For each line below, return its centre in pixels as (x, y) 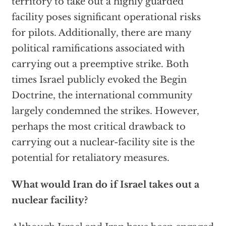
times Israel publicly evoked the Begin (99, 80)
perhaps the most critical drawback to (98, 127)
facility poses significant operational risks (106, 17)
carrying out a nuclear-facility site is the (103, 143)
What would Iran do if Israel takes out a (105, 185)
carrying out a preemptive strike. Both (100, 64)
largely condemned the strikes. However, (105, 111)
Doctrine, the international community (102, 96)
